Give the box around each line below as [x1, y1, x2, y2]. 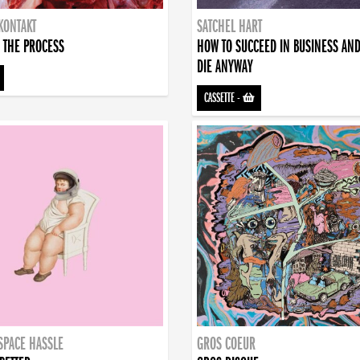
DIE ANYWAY [197, 56, 253, 78]
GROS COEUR [197, 333, 256, 355]
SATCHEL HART [197, 16, 262, 38]
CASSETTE [203, 90, 235, 107]
